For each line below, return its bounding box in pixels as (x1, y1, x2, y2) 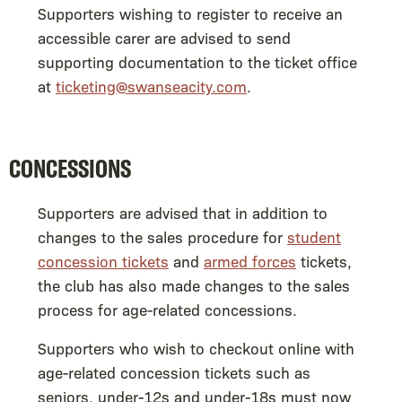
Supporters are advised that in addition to (38, 201, 328, 223)
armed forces (204, 249, 296, 271)
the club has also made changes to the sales (38, 274, 350, 295)
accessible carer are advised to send (38, 26, 291, 48)
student (287, 225, 341, 247)
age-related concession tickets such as (38, 361, 310, 382)
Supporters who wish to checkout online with (38, 336, 354, 358)
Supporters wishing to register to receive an (38, 2, 343, 23)
